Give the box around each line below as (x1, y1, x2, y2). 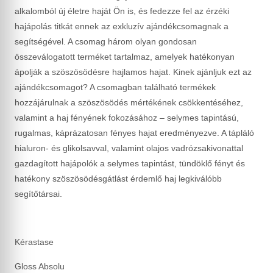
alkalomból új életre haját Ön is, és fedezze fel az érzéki (15, 6, 229, 16)
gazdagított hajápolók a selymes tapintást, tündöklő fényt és (15, 158, 245, 169)
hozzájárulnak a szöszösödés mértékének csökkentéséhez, (15, 97, 243, 108)
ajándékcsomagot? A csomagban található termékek (15, 82, 216, 93)
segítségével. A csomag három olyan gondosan (15, 37, 197, 47)
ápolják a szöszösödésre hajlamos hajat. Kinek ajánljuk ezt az (15, 67, 252, 77)
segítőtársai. (15, 189, 62, 199)
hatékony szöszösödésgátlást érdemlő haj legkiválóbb (15, 174, 222, 184)
